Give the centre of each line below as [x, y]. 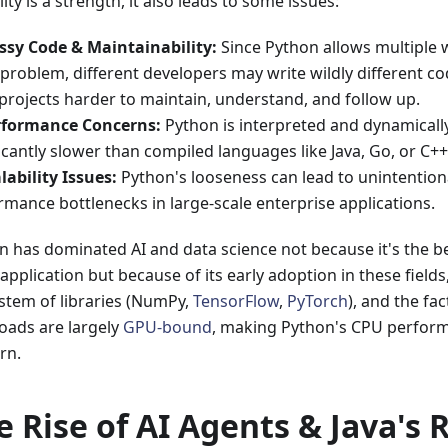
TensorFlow [236, 300]
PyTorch [317, 300]
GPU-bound [167, 326]
